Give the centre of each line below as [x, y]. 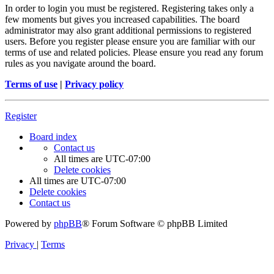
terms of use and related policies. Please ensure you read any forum [134, 53]
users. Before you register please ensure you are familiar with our [130, 42]
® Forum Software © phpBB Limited [155, 224]
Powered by [29, 224]
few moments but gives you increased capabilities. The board [122, 20]
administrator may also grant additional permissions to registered [128, 31]
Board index [53, 137]
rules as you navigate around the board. [80, 64]
